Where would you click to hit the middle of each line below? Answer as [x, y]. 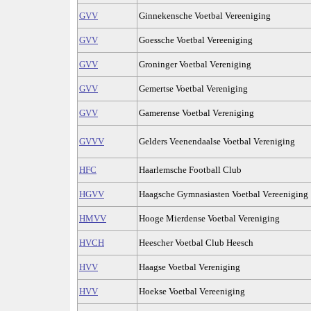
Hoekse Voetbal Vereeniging [192, 292]
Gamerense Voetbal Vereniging [196, 113]
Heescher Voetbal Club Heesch [196, 243]
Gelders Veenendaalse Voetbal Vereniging [217, 142]
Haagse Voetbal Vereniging [190, 267]
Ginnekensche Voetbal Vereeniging [205, 16]
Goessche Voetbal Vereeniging [196, 40]
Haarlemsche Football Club [190, 170]
